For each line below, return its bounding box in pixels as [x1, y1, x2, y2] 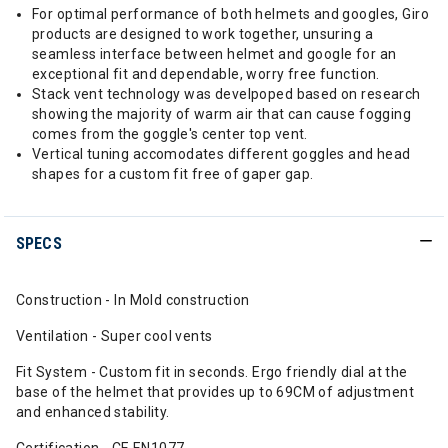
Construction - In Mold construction [16, 292, 250, 308]
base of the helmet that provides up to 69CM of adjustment [16, 384, 414, 400]
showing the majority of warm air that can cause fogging [32, 106, 412, 122]
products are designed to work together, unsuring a [32, 26, 374, 42]
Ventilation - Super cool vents [16, 328, 213, 344]
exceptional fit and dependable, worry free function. [32, 66, 380, 82]
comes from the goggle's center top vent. [32, 126, 312, 142]
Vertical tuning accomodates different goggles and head [32, 146, 411, 162]
